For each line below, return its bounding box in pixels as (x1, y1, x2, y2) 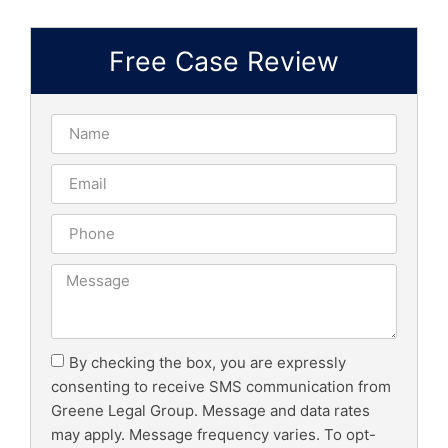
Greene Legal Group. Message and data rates (51, 400, 370, 420)
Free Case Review (109, 44, 339, 77)
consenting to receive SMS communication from (51, 376, 391, 396)
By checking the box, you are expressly (69, 352, 346, 372)
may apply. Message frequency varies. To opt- (51, 424, 376, 444)
